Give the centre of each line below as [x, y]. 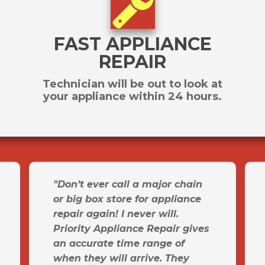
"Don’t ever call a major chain [128, 185]
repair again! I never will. [116, 214]
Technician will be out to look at [132, 84]
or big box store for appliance [127, 199]
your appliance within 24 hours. [132, 97]
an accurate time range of [119, 244]
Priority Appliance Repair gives [131, 229]
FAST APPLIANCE [132, 44]
